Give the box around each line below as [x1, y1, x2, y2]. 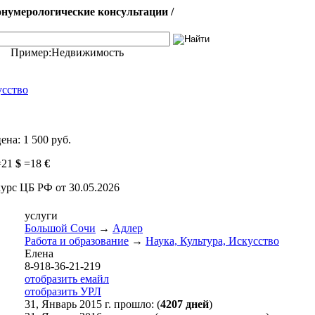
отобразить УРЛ [25, 285, 101, 297]
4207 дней [160, 298, 209, 310]
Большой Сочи [25, 222, 96, 234]
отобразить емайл [25, 273, 109, 285]
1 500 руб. [23, 134, 71, 146]
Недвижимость [51, 46, 124, 58]
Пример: [10, 46, 51, 58]
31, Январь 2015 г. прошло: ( [25, 298, 160, 310]
